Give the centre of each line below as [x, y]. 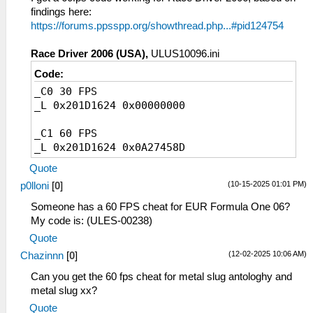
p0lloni [35, 186]
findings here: [61, 12]
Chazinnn [42, 256]
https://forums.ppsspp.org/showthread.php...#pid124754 [157, 26]
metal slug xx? [64, 291]
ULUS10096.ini [184, 54]
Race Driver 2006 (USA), [89, 54]
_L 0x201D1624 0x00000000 [110, 105]
